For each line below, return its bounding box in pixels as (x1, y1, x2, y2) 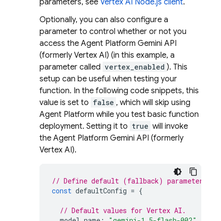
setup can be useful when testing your (39, 74, 177, 84)
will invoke (150, 121, 188, 131)
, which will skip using (116, 98, 190, 108)
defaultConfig (75, 186, 127, 195)
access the (39, 38, 81, 48)
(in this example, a (109, 50, 175, 60)
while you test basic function (94, 110, 199, 119)
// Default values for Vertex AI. (60, 206, 186, 215)
